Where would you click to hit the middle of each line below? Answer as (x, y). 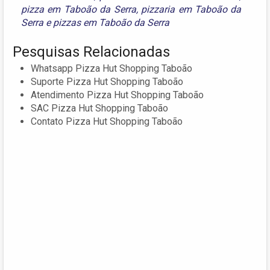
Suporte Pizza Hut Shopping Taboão (107, 82)
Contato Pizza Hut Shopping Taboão (107, 122)
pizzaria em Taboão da (191, 10)
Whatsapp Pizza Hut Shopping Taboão (111, 69)
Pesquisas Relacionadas (91, 52)
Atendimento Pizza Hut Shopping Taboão (117, 95)
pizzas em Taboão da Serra (111, 23)
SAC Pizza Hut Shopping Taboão (99, 108)
